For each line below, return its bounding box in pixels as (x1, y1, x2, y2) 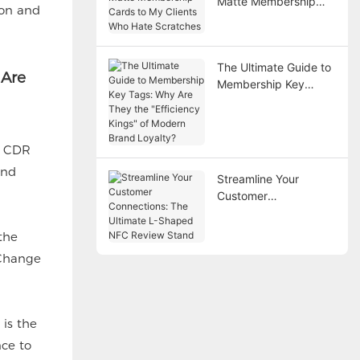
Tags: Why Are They (216, 94, 323, 108)
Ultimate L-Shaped (216, 223, 315, 237)
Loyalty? (216, 145, 261, 159)
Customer (216, 189, 268, 203)
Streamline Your (216, 172, 299, 186)
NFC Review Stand (216, 239, 316, 254)
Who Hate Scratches (216, 28, 325, 43)
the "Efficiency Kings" (216, 111, 330, 125)
